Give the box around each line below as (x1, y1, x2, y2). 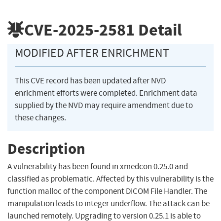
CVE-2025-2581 (24, 18, 135, 41)
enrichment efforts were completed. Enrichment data (15, 88, 197, 99)
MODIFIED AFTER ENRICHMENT (15, 45, 169, 61)
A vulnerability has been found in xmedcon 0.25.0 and (7, 161, 188, 172)
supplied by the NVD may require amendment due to (15, 100, 193, 111)
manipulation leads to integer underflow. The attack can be (7, 198, 210, 209)
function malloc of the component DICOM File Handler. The (7, 186, 207, 197)
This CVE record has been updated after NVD (15, 75, 166, 86)
